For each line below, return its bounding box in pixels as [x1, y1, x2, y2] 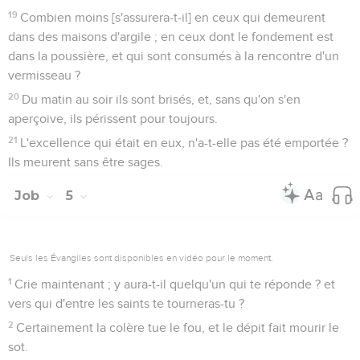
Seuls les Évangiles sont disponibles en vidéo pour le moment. [10, 252, 273, 264]
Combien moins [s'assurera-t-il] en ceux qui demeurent [20, 10, 326, 24]
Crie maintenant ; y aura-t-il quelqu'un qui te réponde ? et [14, 277, 336, 291]
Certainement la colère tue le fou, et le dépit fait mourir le [16, 321, 340, 334]
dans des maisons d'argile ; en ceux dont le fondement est [8, 30, 333, 43]
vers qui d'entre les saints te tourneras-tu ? [8, 297, 244, 310]
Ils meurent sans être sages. [8, 155, 163, 169]
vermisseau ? [8, 68, 80, 82]
